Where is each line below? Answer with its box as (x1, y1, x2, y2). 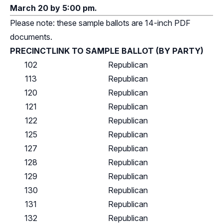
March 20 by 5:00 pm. (10, 3, 97, 13)
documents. (10, 32, 52, 42)
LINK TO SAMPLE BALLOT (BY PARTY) (52, 46, 204, 56)
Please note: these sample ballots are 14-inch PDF (10, 18, 191, 28)
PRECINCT (10, 46, 52, 56)
